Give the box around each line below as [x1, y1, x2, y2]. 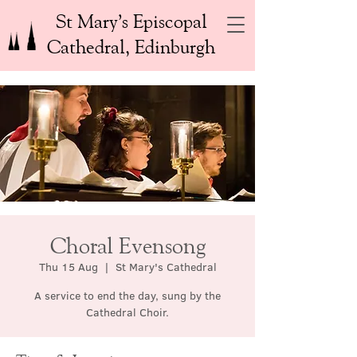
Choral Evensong [49, 232, 206, 258]
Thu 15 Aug [38, 259, 98, 275]
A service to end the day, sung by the [34, 288, 221, 304]
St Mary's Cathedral [115, 259, 217, 275]
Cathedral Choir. [86, 304, 169, 320]
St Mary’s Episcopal [55, 10, 207, 32]
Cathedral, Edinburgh [47, 35, 215, 57]
